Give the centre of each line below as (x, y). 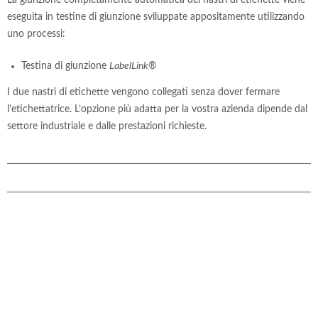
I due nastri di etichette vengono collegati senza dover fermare (143, 92)
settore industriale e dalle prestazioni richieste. (107, 126)
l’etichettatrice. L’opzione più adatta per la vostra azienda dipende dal (157, 109)
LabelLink (129, 66)
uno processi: (36, 34)
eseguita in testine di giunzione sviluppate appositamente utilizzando (156, 17)
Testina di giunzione (65, 66)
